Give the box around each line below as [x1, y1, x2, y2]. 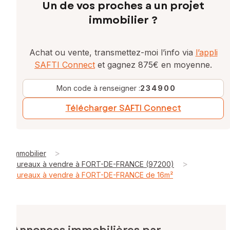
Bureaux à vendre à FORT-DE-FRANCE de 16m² [12, 170, 173, 179]
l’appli [195, 47, 218, 57]
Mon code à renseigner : [56, 83, 140, 92]
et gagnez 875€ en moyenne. [95, 59, 212, 70]
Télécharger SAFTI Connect [65, 102, 181, 114]
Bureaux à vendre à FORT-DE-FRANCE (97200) [12, 159, 174, 168]
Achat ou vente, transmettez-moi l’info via [29, 47, 196, 57]
